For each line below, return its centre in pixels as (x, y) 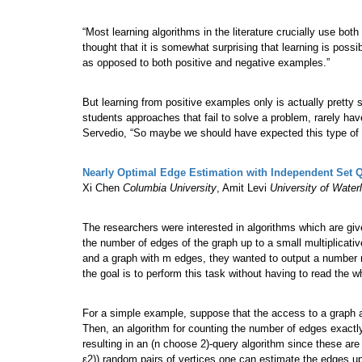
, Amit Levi (243, 188)
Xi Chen (103, 188)
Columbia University (170, 188)
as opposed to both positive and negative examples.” (206, 63)
